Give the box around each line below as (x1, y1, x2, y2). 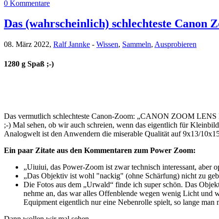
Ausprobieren (154, 40, 197, 49)
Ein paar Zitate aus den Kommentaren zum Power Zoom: (4, 146, 196, 154)
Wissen (96, 40, 118, 49)
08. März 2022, (4, 40, 53, 49)
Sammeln (122, 40, 151, 49)
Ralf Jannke (53, 40, 90, 49)
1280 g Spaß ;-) (4, 59, 54, 68)
